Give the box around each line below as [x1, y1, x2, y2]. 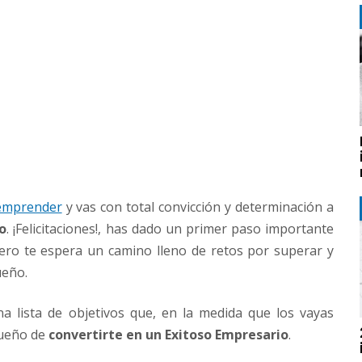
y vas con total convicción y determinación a [61, 198, 335, 217]
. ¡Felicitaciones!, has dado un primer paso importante [6, 220, 335, 238]
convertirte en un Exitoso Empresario [48, 325, 288, 343]
